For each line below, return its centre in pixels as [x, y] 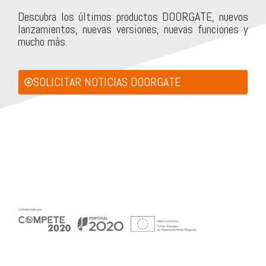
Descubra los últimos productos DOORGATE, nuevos [133, 16]
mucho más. [43, 41]
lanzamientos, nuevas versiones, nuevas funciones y [133, 29]
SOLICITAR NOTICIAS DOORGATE [107, 82]
